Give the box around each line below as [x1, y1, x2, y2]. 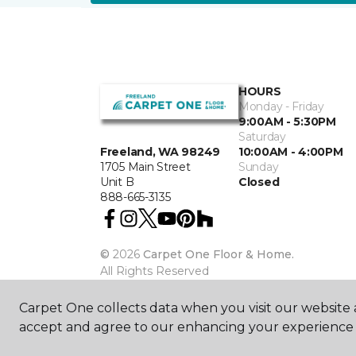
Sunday [238, 160, 279, 174]
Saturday [238, 130, 286, 144]
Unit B [100, 175, 134, 190]
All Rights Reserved [100, 264, 209, 278]
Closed [238, 175, 280, 189]
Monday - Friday [238, 99, 324, 114]
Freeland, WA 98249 [100, 145, 220, 160]
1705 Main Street [100, 160, 191, 175]
